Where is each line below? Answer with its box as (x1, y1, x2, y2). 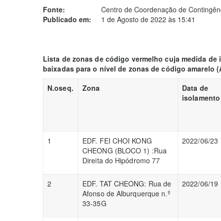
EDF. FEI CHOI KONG (82, 136, 152, 146)
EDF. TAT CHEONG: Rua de (82, 179, 172, 188)
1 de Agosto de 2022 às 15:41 (101, 14, 195, 24)
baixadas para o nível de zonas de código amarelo (43, 64, 215, 74)
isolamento (182, 93, 220, 103)
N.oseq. (47, 83, 74, 93)
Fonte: (43, 4, 65, 14)
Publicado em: (43, 14, 91, 24)
